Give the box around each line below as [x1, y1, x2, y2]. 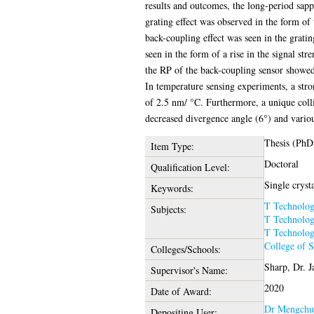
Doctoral [264, 156, 299, 170]
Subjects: [150, 202, 186, 216]
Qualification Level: [150, 160, 230, 174]
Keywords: [150, 181, 193, 195]
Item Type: [150, 139, 194, 153]
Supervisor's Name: [150, 263, 228, 277]
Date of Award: [150, 284, 212, 298]
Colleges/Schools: [150, 242, 221, 256]
